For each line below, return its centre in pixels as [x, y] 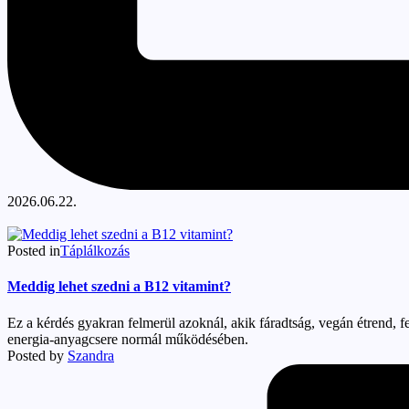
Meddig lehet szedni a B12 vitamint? [119, 287]
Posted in [34, 251]
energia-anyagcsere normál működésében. [128, 339]
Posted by [36, 355]
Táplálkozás [95, 251]
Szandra [91, 355]
